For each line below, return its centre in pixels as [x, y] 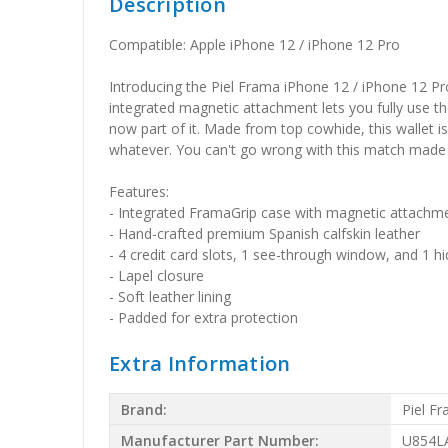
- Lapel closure [157, 276]
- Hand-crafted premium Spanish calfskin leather [265, 234]
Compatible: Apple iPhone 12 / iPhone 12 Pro [255, 45]
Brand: [144, 409]
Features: [139, 192]
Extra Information [200, 364]
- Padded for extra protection [204, 318]
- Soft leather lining [170, 297]
